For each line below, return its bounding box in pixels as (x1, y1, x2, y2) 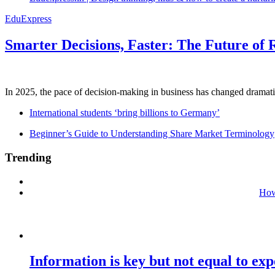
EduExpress (5, 14, 52, 25)
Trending (5, 150, 52, 164)
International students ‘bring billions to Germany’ (29, 107, 220, 118)
